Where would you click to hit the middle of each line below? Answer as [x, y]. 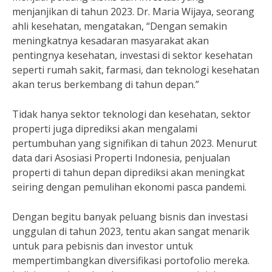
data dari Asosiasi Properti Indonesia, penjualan [121, 158]
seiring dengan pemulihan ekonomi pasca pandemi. [129, 187]
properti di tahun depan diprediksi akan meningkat [128, 172]
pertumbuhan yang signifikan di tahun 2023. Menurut [134, 143]
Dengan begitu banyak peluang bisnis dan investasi [130, 217]
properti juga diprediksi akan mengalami [105, 129]
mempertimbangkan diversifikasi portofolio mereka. [131, 260]
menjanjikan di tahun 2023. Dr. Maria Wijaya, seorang [133, 12]
